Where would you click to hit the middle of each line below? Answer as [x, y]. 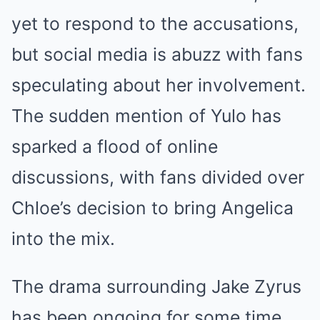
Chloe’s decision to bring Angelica [152, 207]
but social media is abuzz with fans [157, 54]
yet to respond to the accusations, [155, 23]
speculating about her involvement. [159, 85]
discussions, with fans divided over [158, 177]
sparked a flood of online [115, 146]
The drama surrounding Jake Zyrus [156, 286]
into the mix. [63, 238]
